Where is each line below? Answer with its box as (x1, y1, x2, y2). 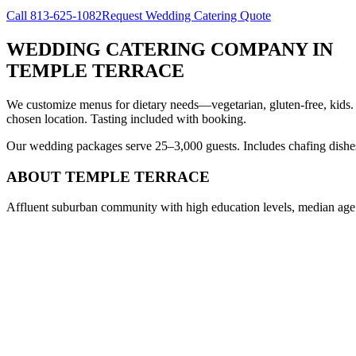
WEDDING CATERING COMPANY (6, 39, 308, 60)
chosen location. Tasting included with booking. (6, 111, 246, 126)
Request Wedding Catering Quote (102, 9, 271, 23)
